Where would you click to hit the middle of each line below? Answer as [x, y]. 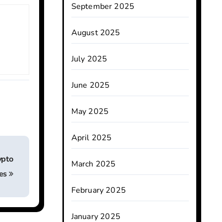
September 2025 [103, 6]
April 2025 [91, 138]
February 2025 [99, 190]
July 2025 [89, 59]
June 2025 [90, 85]
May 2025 [90, 111]
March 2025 [93, 164]
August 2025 [96, 33]
